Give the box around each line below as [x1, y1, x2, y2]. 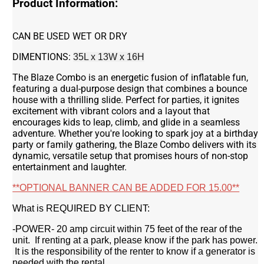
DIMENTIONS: [12, 51, 74, 62]
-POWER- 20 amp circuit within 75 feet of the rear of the [12, 223, 243, 234]
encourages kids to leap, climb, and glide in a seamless [12, 116, 240, 128]
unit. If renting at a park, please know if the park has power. [12, 235, 258, 245]
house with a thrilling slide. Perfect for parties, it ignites [12, 94, 240, 105]
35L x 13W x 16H [73, 51, 145, 62]
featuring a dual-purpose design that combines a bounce [12, 82, 247, 94]
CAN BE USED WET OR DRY [12, 30, 128, 42]
